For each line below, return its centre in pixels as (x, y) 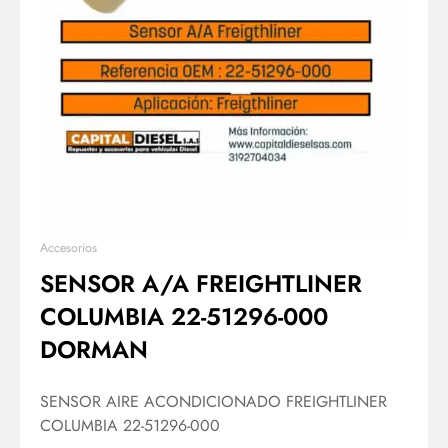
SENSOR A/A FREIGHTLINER (201, 284)
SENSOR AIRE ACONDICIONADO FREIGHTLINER (213, 402)
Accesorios (68, 248)
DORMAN (94, 350)
